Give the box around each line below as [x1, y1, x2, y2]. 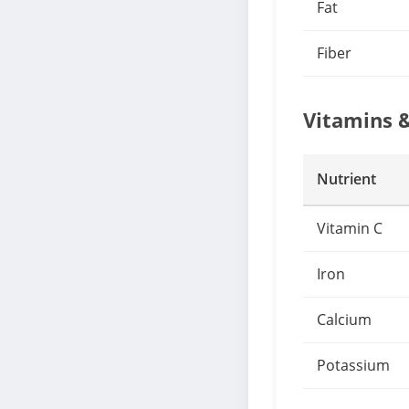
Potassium [317, 355, 390, 375]
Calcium [317, 309, 372, 330]
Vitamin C [317, 218, 383, 238]
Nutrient [317, 169, 376, 189]
